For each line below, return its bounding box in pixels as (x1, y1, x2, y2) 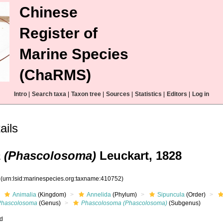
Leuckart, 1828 (96, 149, 182, 162)
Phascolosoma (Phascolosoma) (81, 200, 168, 207)
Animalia (12, 191, 37, 198)
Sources (106, 91, 130, 98)
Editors (167, 91, 187, 98)
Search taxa (32, 91, 66, 98)
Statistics (135, 91, 162, 98)
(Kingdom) (36, 191, 67, 198)
